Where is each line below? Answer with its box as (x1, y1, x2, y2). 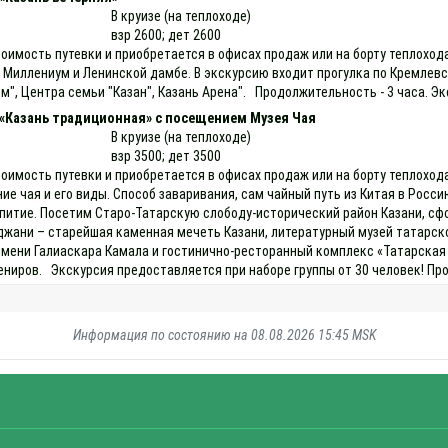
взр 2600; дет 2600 (111, 26, 222, 43)
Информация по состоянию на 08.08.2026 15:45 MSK (72, 326, 376, 343)
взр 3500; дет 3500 (111, 147, 222, 164)
